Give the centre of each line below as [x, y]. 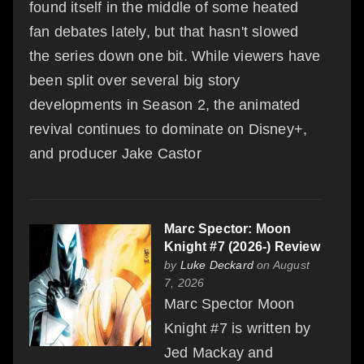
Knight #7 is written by [238, 329]
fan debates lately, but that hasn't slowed [164, 32]
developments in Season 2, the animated [165, 105]
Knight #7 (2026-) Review [242, 247]
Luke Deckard [217, 265]
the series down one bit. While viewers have [175, 56]
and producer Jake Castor [115, 154]
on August [282, 265]
